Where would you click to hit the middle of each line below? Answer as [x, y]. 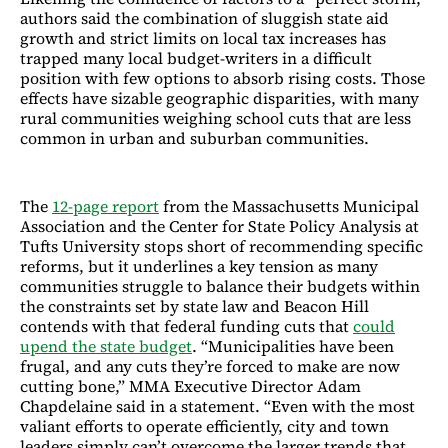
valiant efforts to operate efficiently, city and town [204, 425]
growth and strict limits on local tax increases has [203, 37]
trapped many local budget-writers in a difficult [196, 57]
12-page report [105, 205]
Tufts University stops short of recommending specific [221, 245]
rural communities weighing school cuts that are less [215, 117]
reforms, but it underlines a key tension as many [199, 265]
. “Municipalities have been [293, 345]
